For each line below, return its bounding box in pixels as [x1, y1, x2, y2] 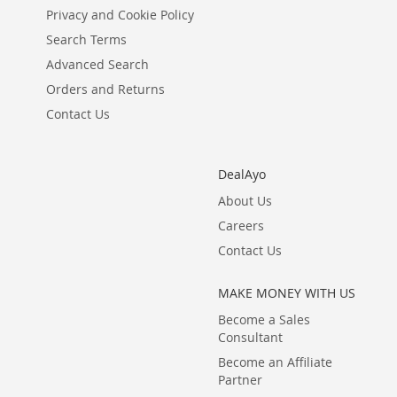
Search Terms [46, 31, 127, 48]
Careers [217, 217, 264, 234]
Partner [217, 371, 262, 388]
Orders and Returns [46, 81, 165, 97]
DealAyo [217, 166, 266, 183]
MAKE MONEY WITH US [217, 284, 355, 301]
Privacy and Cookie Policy [46, 6, 194, 23]
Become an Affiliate [217, 354, 332, 370]
